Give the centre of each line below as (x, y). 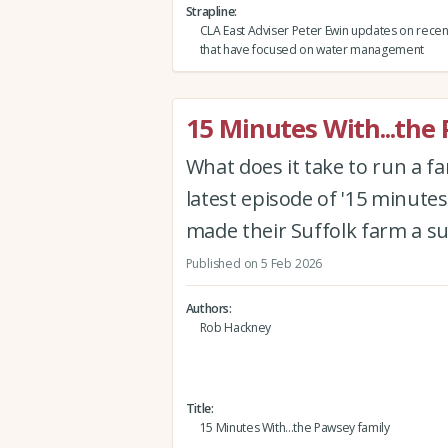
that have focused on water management (311, 49)
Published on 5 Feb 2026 (254, 263)
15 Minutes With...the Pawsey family (294, 427)
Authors (207, 308)
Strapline (210, 11)
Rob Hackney (235, 327)
